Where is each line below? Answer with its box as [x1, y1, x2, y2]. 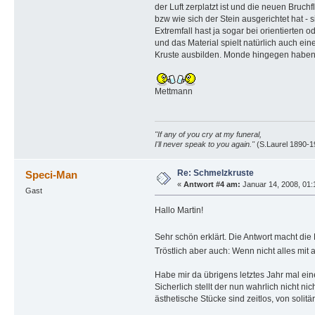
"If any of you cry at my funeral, [154, 129, 262, 139]
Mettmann [154, 86, 193, 96]
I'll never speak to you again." [154, 139, 255, 148]
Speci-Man [25, 168, 78, 181]
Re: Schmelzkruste [176, 167, 254, 178]
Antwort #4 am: [183, 179, 240, 188]
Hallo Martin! [154, 205, 203, 215]
